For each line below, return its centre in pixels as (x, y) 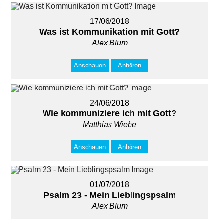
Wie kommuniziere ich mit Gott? (109, 113)
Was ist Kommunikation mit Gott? (109, 32)
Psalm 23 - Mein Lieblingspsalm (109, 195)
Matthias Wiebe (109, 124)
